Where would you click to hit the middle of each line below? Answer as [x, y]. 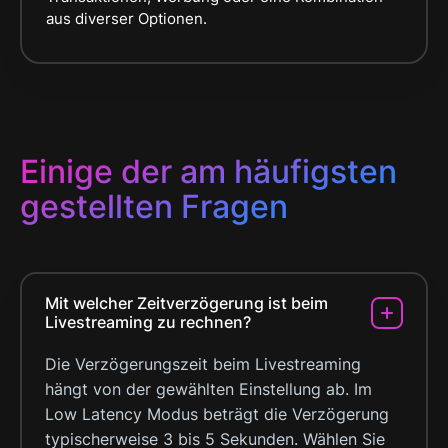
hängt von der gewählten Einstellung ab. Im [208, 388]
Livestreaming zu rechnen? [148, 321]
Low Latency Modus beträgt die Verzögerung [217, 413]
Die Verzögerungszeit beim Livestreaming [203, 363]
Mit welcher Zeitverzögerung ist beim [186, 302]
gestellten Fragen [154, 206]
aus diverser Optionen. [126, 18]
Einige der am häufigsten [208, 171]
